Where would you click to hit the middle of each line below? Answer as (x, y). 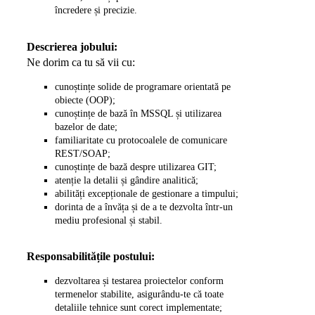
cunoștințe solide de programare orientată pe (143, 86)
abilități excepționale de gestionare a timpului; (147, 193)
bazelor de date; (86, 127)
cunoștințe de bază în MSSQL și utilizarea (139, 113)
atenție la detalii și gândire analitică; (127, 180)
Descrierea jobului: (72, 46)
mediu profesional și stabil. (109, 220)
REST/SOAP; (83, 153)
